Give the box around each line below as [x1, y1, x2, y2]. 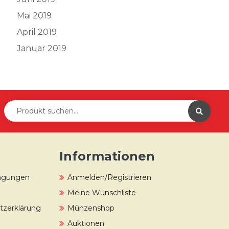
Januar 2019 [16, 43, 66, 53]
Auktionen [67, 219, 104, 228]
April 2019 [16, 27, 57, 37]
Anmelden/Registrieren [67, 173, 151, 182]
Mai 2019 [16, 11, 52, 20]
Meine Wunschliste [67, 188, 136, 197]
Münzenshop [67, 203, 114, 213]
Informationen [59, 149, 155, 164]
